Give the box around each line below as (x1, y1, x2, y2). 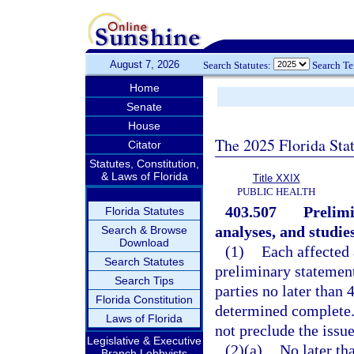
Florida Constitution (96, 293, 193, 306)
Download (119, 236, 169, 249)
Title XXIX (252, 172, 300, 184)
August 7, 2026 (109, 58, 179, 70)
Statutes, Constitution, (89, 157, 199, 170)
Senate (126, 100, 162, 113)
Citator (127, 138, 161, 151)
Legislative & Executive (87, 334, 201, 347)
